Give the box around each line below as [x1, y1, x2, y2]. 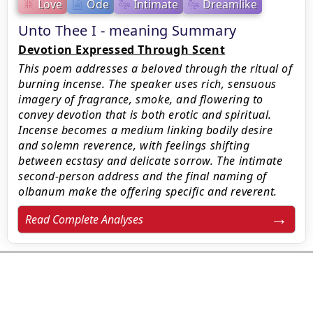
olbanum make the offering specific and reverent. [18, 184, 277, 199]
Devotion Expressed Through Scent [18, 42, 226, 57]
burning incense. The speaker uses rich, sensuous [18, 76, 277, 92]
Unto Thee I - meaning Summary [18, 21, 237, 40]
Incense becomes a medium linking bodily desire [18, 122, 273, 138]
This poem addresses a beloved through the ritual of [18, 61, 293, 76]
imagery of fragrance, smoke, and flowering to [18, 92, 264, 107]
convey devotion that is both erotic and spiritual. [18, 107, 272, 122]
